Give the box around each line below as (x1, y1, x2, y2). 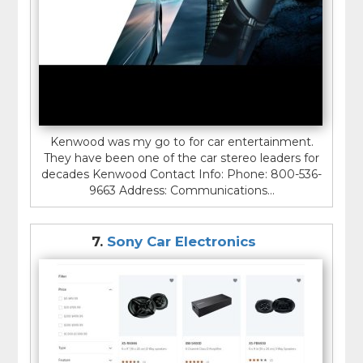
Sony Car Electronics (106, 233, 256, 250)
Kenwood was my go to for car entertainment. (49, 134, 314, 149)
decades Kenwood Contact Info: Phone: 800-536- (41, 166, 322, 181)
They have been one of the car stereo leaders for (44, 150, 319, 165)
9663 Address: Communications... (88, 182, 275, 198)
